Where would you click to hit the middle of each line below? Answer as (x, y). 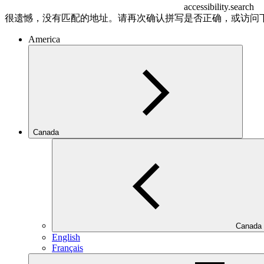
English (66, 237)
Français (67, 248)
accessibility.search (219, 7)
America (44, 39)
